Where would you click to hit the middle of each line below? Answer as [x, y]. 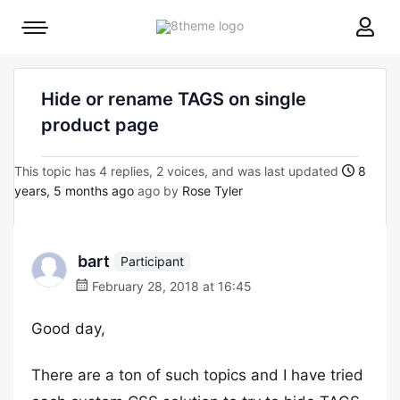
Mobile [53, 32]
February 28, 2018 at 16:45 [170, 286]
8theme [265, 25]
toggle [53, 57]
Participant [152, 261]
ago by [158, 191]
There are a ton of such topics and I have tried [197, 375]
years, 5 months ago [74, 191]
